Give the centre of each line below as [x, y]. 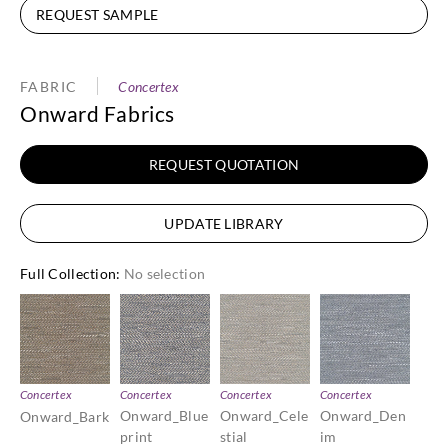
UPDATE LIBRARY [224, 224]
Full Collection [68, 274]
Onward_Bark [65, 417]
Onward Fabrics [97, 114]
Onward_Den [363, 416]
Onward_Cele [264, 416]
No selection [164, 274]
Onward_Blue [164, 416]
